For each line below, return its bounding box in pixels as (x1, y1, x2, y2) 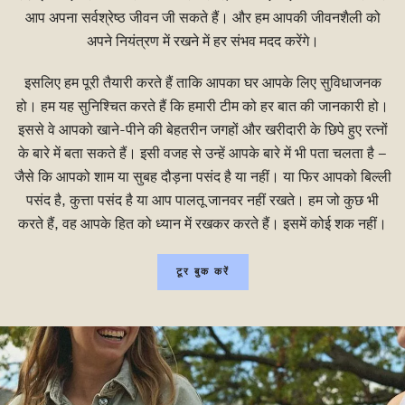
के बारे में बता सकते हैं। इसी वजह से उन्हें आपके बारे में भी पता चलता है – (18, 144, 387, 165)
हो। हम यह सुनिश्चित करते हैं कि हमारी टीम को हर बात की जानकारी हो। (16, 97, 389, 118)
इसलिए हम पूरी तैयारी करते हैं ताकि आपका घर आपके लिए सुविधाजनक (24, 73, 381, 94)
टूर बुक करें (175, 265, 230, 279)
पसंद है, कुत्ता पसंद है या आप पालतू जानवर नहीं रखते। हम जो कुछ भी (26, 191, 379, 212)
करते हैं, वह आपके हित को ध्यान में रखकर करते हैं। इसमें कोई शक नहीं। (18, 214, 387, 235)
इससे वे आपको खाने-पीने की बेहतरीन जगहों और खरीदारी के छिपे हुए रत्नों (17, 120, 388, 141)
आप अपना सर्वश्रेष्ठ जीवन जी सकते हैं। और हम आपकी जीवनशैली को (24, 8, 381, 29)
